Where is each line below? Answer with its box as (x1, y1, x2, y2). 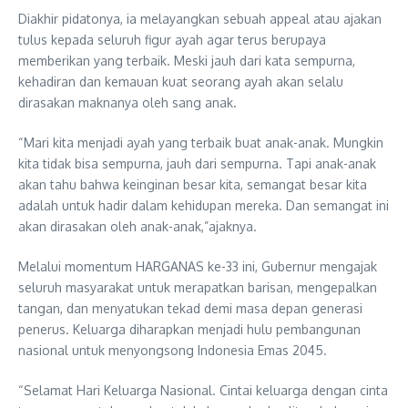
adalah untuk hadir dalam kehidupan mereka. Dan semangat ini (18, 197, 389, 213)
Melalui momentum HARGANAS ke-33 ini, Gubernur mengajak (18, 258, 377, 274)
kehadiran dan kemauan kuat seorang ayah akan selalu (18, 73, 343, 89)
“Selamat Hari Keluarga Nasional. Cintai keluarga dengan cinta (18, 382, 388, 398)
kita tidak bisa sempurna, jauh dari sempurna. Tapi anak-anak (18, 155, 376, 171)
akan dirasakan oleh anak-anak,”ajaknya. (18, 218, 257, 234)
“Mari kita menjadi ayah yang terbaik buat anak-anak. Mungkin (18, 134, 383, 150)
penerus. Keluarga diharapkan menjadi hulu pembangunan (18, 321, 361, 337)
